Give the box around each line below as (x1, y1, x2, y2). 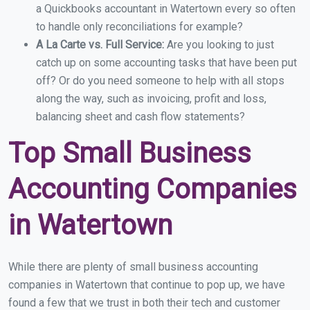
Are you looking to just (167, 38, 274, 52)
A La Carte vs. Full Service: (36, 38, 167, 52)
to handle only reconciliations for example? (36, 20, 243, 34)
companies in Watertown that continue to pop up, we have (8, 278, 285, 292)
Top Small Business (8, 137, 251, 170)
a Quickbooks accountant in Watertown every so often (36, 2, 295, 16)
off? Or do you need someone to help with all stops (36, 74, 284, 88)
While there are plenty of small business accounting (8, 260, 258, 274)
